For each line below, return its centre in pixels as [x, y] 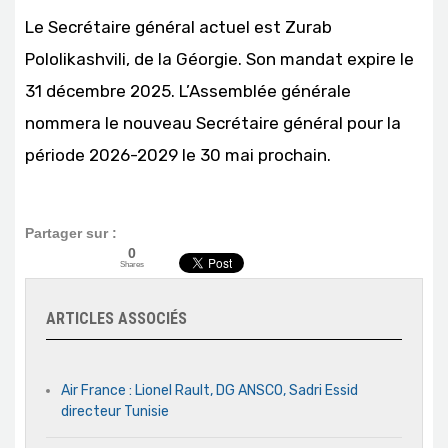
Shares [132, 264]
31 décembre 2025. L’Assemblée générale [188, 91]
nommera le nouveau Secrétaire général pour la [213, 123]
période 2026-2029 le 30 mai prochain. [178, 155]
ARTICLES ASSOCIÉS [116, 319]
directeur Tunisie [115, 412]
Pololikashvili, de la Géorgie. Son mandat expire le [219, 59]
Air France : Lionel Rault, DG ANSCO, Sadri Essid [209, 391]
